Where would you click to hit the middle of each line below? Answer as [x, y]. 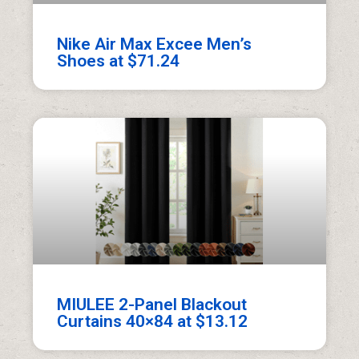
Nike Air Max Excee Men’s [155, 44]
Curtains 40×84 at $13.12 [153, 321]
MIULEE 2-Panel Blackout [152, 304]
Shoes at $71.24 [119, 61]
